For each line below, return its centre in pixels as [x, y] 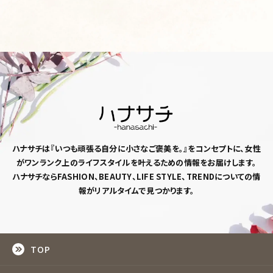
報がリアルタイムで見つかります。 [136, 190]
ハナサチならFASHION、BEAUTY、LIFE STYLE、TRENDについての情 [136, 176]
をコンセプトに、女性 [224, 148]
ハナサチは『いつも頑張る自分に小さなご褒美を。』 [100, 148]
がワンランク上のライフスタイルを [77, 162]
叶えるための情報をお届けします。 [197, 162]
